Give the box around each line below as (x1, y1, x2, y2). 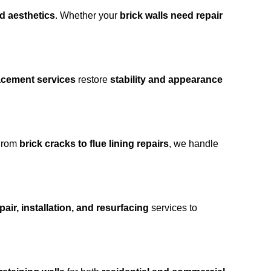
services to (149, 203, 197, 213)
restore (76, 74, 110, 85)
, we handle (169, 139, 218, 149)
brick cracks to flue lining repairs (19, 139, 169, 149)
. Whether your (55, 10, 120, 21)
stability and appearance (110, 74, 223, 85)
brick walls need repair (120, 10, 223, 21)
